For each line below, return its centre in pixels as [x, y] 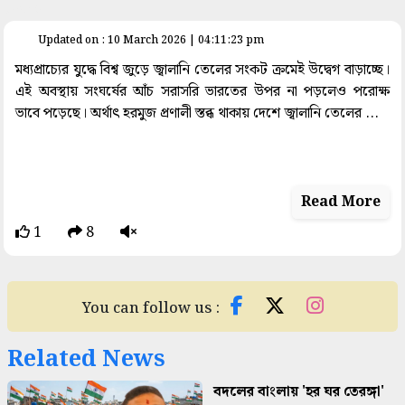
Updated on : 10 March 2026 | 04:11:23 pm [151, 41]
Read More [340, 202]
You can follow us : [152, 308]
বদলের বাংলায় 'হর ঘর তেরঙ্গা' [299, 391]
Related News [86, 359]
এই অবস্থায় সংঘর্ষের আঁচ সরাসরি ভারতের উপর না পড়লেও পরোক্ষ [202, 91]
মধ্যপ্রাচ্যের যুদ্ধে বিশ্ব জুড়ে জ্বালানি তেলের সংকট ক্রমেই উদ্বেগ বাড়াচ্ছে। [202, 70]
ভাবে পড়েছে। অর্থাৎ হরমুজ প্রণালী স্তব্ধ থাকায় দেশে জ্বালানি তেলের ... [198, 113]
